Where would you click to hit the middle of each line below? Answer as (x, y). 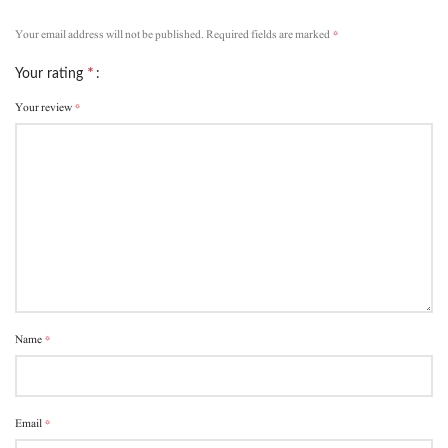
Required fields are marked (269, 34)
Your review (44, 107)
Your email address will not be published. (109, 34)
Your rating (51, 74)
